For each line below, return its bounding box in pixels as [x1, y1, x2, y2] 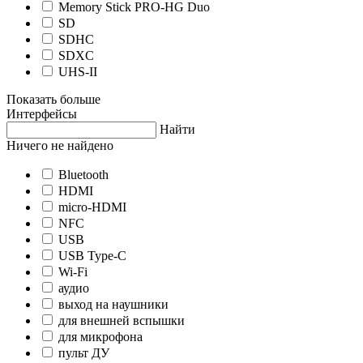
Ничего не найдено [6, 139, 113, 153]
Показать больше [6, 92, 100, 107]
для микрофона [58, 330, 143, 344]
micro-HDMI [58, 200, 126, 215]
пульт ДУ [58, 346, 109, 361]
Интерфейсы [6, 107, 77, 122]
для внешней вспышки [58, 314, 185, 328]
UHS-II [58, 65, 97, 79]
